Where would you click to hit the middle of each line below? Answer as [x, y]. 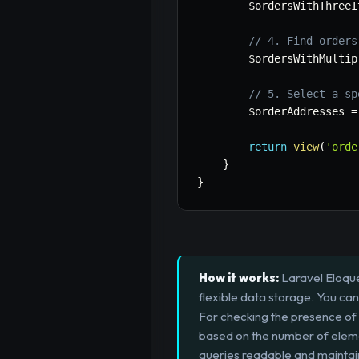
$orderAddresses [296, 112]
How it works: [239, 278]
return [268, 147]
